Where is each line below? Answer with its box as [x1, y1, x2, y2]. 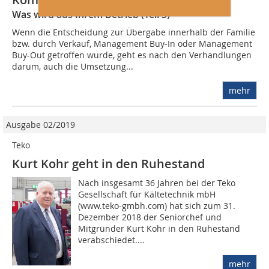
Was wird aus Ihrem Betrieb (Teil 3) [12, 8, 170, 22]
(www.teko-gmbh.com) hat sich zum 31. [78, 200, 236, 212]
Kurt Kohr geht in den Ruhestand [12, 156, 205, 172]
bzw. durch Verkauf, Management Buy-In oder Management [12, 38, 252, 50]
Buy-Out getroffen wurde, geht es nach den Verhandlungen [12, 49, 252, 61]
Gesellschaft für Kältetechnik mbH [78, 189, 216, 201]
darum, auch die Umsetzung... [12, 61, 133, 73]
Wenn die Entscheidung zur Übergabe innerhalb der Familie [12, 26, 255, 38]
